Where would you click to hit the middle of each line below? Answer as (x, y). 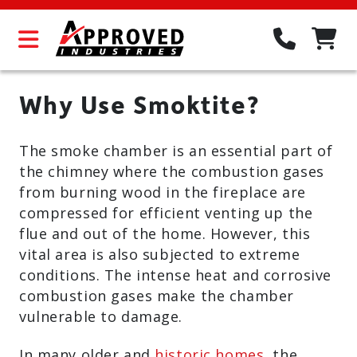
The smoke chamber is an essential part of (176, 151)
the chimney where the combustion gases (172, 171)
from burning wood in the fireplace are (163, 192)
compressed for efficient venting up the (166, 213)
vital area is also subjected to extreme (160, 254)
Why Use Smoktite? (140, 104)
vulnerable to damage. (101, 316)
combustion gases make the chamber (157, 296)
